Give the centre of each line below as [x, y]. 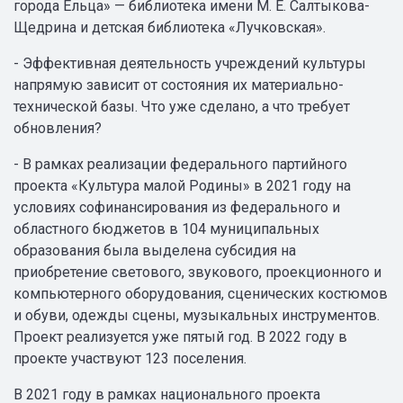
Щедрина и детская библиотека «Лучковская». [170, 27]
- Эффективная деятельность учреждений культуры [190, 63]
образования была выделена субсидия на [155, 251]
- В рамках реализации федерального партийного [180, 164]
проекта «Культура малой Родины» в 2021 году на [182, 186]
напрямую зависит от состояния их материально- [179, 85]
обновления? [58, 128]
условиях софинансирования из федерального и [177, 207]
